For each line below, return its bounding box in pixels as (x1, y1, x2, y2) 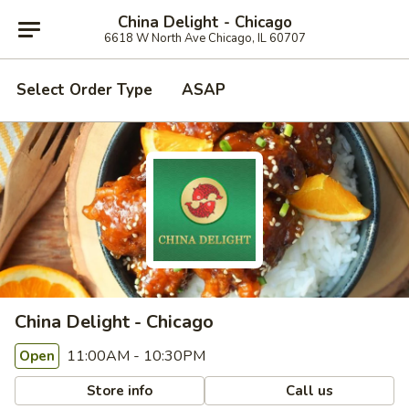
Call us (282, 381, 334, 400)
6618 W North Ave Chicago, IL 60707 (103, 29, 306, 47)
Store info (83, 381, 153, 400)
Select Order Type (16, 79, 152, 100)
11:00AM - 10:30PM (63, 346, 205, 366)
